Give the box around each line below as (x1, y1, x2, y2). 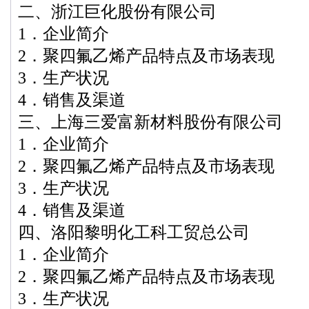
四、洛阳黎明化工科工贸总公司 (18, 223, 250, 241)
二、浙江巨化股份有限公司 (18, 2, 217, 21)
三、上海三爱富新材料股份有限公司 (18, 112, 283, 131)
